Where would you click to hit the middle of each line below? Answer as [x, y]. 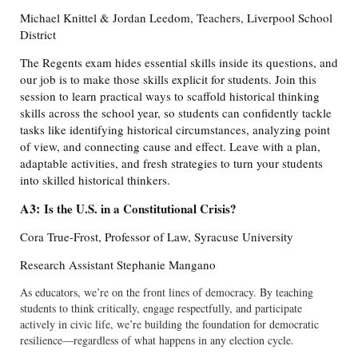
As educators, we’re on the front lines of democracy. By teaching [167, 292]
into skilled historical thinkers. [95, 180]
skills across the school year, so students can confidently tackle [176, 113]
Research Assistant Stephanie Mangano [118, 265]
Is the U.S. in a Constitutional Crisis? [140, 209]
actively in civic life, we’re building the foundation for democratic [169, 324]
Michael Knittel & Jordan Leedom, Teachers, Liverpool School [176, 18]
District [38, 35]
